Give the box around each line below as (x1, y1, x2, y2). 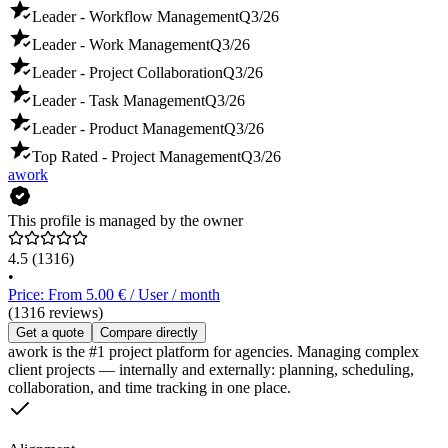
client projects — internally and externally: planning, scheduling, (8, 361, 414, 379)
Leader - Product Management (32, 120, 224, 138)
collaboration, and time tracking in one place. (8, 379, 291, 397)
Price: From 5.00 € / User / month (8, 286, 220, 304)
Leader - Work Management (32, 36, 210, 54)
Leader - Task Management (32, 92, 205, 110)
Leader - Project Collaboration (32, 64, 223, 82)
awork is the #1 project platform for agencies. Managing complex (8, 343, 419, 361)
